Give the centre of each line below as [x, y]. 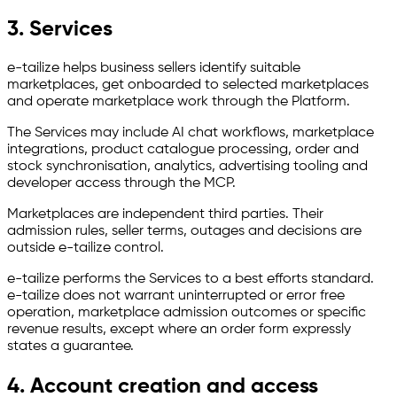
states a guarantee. [70, 347]
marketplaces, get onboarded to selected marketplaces [188, 86]
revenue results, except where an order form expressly [179, 330]
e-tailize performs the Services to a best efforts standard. [191, 280]
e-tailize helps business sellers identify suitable [154, 69]
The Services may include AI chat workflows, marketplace [191, 133]
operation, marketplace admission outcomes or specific [187, 313]
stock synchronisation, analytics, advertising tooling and [187, 167]
